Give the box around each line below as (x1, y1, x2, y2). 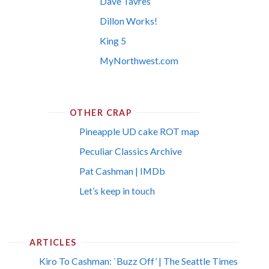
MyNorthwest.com (100, 55, 179, 67)
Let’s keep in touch (79, 184, 155, 196)
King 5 (100, 35, 127, 47)
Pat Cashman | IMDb (79, 165, 165, 177)
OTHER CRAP (70, 107, 133, 118)
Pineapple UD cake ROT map (79, 125, 199, 137)
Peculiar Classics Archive (79, 145, 182, 157)
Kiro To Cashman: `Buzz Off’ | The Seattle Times (39, 255, 238, 267)
